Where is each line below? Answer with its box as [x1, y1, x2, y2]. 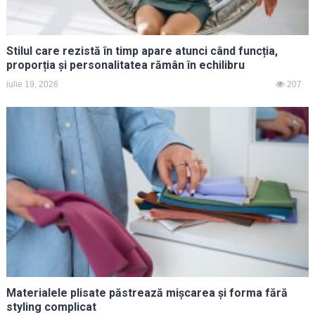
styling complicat [6, 300, 96, 314]
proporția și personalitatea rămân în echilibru [6, 58, 245, 72]
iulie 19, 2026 [6, 79, 58, 89]
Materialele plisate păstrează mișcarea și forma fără [6, 285, 288, 300]
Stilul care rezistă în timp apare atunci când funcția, [6, 44, 278, 58]
